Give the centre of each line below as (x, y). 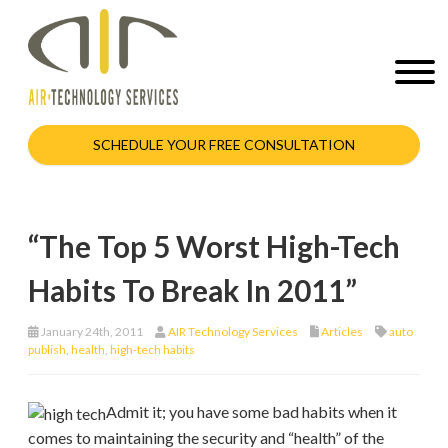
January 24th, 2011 (91, 331)
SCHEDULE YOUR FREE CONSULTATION (224, 144)
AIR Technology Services (233, 331)
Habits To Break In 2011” (192, 290)
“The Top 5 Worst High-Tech (214, 246)
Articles (342, 331)
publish (47, 349)
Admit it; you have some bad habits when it (251, 411)
